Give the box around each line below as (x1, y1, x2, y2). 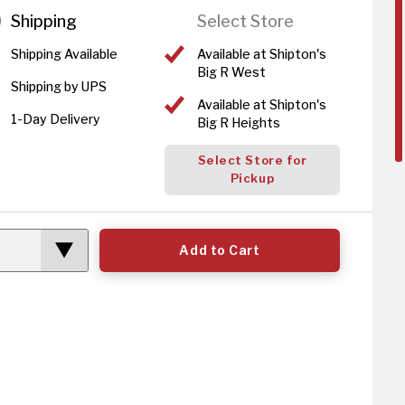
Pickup (230, 169, 275, 188)
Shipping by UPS (11, 77, 107, 97)
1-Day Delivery (11, 109, 100, 129)
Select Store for (197, 151, 307, 170)
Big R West (197, 62, 266, 82)
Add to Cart (179, 240, 260, 260)
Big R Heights (197, 113, 280, 133)
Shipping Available (11, 44, 118, 64)
